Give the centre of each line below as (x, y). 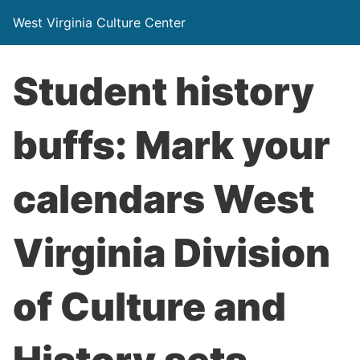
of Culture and (149, 307)
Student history (164, 91)
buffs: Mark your (172, 145)
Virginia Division (172, 253)
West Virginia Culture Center (99, 22)
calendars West (164, 199)
